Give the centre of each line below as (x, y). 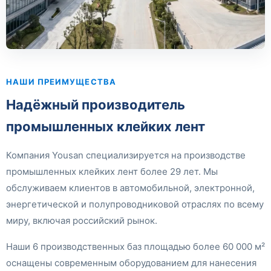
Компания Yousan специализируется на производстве (126, 155)
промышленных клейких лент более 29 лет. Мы (112, 172)
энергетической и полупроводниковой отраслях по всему (135, 204)
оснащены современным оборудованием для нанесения (131, 263)
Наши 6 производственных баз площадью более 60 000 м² (135, 247)
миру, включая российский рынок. (82, 221)
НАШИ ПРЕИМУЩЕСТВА (61, 82)
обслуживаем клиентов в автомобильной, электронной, (130, 188)
